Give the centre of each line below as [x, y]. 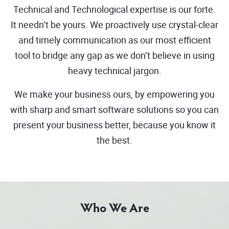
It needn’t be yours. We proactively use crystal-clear [114, 24]
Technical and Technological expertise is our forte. [114, 9]
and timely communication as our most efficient [114, 40]
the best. [114, 140]
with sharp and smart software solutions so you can [114, 109]
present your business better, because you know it [114, 124]
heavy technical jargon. [114, 70]
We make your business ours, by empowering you [114, 94]
